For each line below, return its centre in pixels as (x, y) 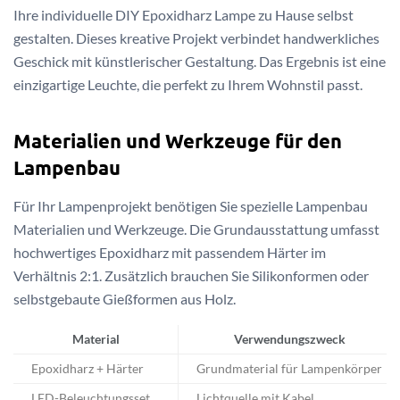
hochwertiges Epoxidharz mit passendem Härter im (170, 252)
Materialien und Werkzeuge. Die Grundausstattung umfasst (196, 229)
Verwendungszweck (289, 339)
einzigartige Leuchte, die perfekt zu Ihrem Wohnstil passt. (188, 85)
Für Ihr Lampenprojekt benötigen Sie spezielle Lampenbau (191, 205)
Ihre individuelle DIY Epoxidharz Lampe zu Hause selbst (183, 15)
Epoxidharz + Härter (87, 368)
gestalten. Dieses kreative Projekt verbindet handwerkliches (196, 38)
